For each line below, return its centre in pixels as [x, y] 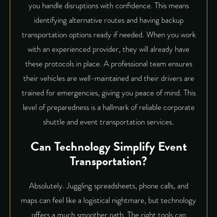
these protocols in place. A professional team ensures [108, 64]
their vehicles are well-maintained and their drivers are [108, 78]
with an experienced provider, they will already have [108, 49]
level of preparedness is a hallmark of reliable [93, 108]
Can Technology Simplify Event [108, 147]
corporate [179, 108]
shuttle [54, 122]
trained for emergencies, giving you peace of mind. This [108, 93]
